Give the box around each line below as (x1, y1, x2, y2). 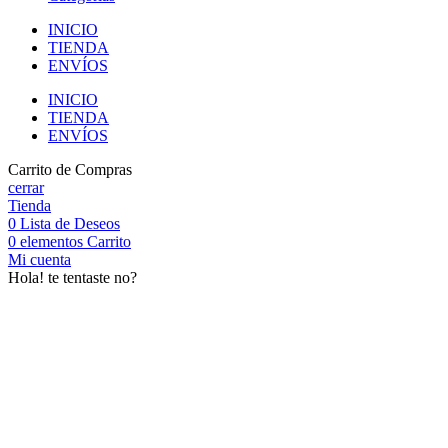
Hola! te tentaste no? (8, 269, 137, 286)
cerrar (8, 179, 44, 196)
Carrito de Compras (8, 161, 132, 178)
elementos (20, 233, 83, 250)
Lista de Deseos (20, 215, 120, 232)
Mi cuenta (8, 251, 71, 268)
